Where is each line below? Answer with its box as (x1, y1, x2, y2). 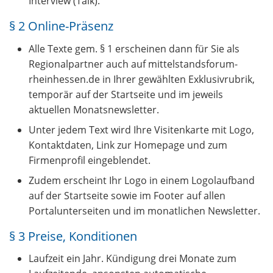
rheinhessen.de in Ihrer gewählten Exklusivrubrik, (29, 72, 255, 86)
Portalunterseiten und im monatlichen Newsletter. (29, 204, 260, 218)
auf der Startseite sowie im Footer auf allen (29, 188, 225, 202)
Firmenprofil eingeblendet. (29, 153, 151, 167)
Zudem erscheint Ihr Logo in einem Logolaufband (29, 173, 255, 187)
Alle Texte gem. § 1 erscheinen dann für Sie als (29, 41, 239, 55)
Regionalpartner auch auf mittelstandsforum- (29, 57, 238, 71)
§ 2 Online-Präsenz (9, 17, 113, 35)
